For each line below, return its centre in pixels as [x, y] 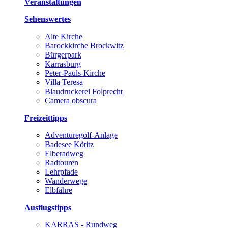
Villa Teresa [64, 82]
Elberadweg [64, 153]
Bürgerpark [63, 54]
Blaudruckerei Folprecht [84, 91]
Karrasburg [63, 64]
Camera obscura [71, 100]
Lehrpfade [61, 172]
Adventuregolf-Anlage [81, 135]
